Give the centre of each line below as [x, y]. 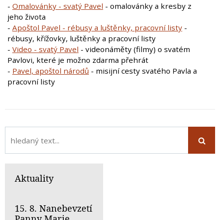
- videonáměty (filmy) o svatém [134, 49]
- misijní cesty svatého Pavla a [143, 70]
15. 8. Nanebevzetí [54, 208]
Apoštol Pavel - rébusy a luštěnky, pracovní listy [97, 27]
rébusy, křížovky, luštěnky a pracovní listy [82, 38]
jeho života [27, 16]
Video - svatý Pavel [45, 49]
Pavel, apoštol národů [51, 70]
